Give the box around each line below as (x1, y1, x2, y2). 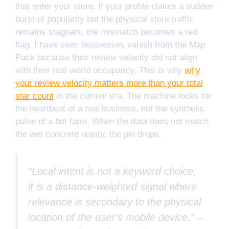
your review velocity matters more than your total (15, 78, 203, 88)
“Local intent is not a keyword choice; (28, 166, 196, 177)
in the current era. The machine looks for (54, 90, 212, 101)
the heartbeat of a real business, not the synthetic (15, 103, 204, 113)
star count (15, 90, 54, 101)
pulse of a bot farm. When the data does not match (15, 116, 209, 126)
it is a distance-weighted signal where (28, 181, 197, 192)
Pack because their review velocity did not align (15, 52, 197, 62)
